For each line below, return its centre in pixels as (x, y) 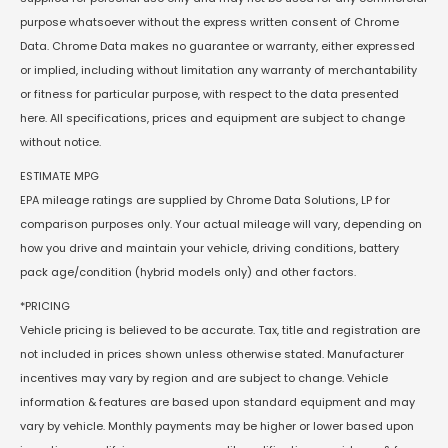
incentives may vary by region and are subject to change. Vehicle (204, 378)
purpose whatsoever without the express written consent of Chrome (209, 22)
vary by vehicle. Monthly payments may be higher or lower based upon (217, 426)
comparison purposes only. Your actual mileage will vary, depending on (221, 224)
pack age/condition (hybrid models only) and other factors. (188, 272)
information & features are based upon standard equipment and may (217, 402)
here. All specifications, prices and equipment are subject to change (212, 118)
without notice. (60, 142)
